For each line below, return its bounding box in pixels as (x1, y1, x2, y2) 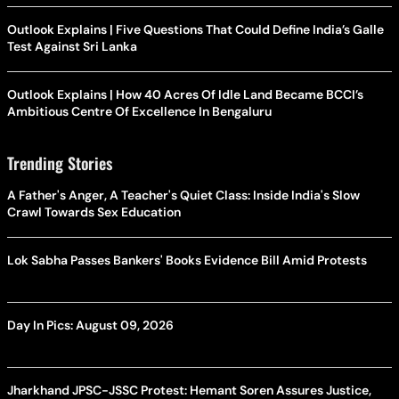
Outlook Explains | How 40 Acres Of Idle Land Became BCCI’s (7, 85, 363, 102)
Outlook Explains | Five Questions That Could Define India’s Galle (7, 20, 384, 37)
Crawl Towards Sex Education (7, 203, 181, 220)
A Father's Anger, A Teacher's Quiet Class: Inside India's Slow (7, 186, 360, 203)
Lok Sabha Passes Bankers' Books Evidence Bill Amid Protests (7, 251, 367, 268)
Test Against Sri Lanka (7, 37, 137, 54)
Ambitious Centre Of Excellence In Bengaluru (7, 102, 272, 119)
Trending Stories (7, 151, 112, 175)
